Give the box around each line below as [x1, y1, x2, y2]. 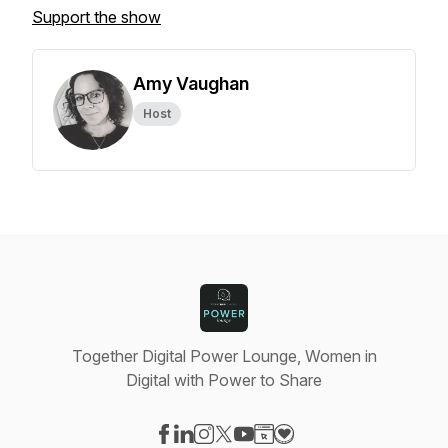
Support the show [32, 7, 161, 27]
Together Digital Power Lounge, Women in [71, 346, 377, 366]
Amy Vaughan [133, 73, 249, 94]
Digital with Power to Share [126, 370, 322, 390]
